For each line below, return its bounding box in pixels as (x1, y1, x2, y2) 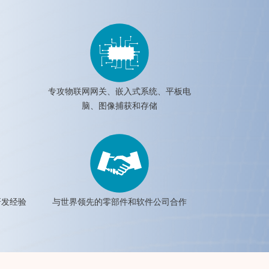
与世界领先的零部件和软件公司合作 (52, 196, 187, 208)
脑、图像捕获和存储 (81, 100, 157, 112)
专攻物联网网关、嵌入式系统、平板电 (47, 85, 191, 97)
